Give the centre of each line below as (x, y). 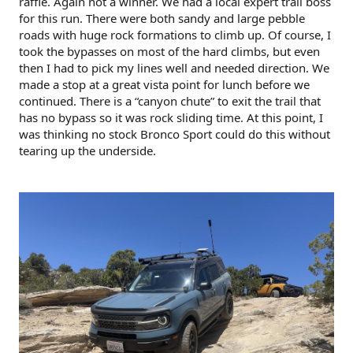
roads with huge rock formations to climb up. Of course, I (175, 34)
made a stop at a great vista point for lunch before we (164, 84)
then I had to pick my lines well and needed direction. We (174, 67)
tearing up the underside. (87, 150)
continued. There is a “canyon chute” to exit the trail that (170, 100)
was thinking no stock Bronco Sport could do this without (175, 134)
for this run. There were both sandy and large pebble (162, 18)
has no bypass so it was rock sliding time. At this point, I (171, 117)
